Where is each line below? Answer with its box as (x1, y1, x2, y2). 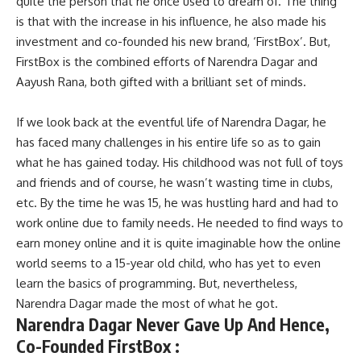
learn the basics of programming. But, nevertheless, (16, 276, 297, 292)
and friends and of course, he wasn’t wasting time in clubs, (16, 175, 333, 191)
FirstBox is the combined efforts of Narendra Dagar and (16, 54, 317, 70)
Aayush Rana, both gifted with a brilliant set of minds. (16, 74, 306, 90)
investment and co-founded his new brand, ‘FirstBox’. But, (16, 34, 330, 50)
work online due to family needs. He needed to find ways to (16, 215, 343, 231)
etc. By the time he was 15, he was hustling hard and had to (16, 195, 338, 211)
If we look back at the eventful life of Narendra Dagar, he (16, 114, 326, 131)
